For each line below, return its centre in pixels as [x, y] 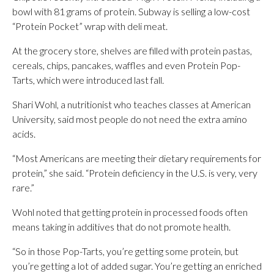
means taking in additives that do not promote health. [121, 227]
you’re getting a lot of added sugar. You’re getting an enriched [137, 266]
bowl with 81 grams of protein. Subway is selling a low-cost [131, 11]
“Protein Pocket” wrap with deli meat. [90, 26]
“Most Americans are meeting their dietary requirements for [137, 158]
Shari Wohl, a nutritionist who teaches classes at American [131, 104]
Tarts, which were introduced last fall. [88, 80]
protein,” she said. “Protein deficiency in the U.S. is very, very [135, 173]
